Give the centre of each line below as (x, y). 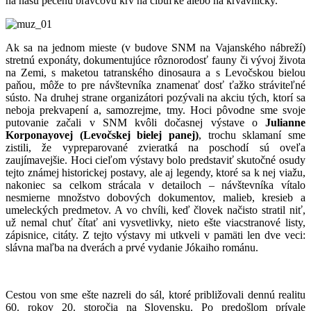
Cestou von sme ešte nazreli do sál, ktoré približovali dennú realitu (155, 294)
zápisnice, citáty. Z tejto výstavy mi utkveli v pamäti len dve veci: (155, 235)
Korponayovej (39, 135)
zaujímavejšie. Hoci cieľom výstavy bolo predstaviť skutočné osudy (155, 160)
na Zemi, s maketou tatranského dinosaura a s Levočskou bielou (155, 72)
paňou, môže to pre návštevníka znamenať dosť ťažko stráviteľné (155, 85)
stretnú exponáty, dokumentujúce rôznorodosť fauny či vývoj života (155, 60)
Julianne (285, 122)
